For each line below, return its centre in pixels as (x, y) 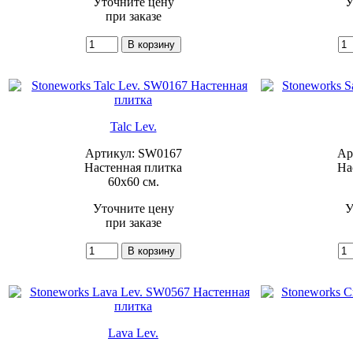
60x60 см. (133, 181)
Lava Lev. (133, 333)
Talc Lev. (133, 126)
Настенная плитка (133, 167)
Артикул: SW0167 (133, 153)
